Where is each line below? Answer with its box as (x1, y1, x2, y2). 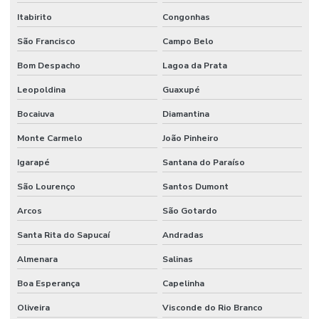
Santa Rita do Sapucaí (17, 229, 110, 241)
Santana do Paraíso (162, 157, 245, 169)
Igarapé (17, 157, 50, 169)
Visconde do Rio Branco (162, 302, 263, 314)
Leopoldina (17, 84, 66, 96)
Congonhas (162, 11, 210, 23)
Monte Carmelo (17, 132, 83, 145)
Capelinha (162, 278, 204, 290)
